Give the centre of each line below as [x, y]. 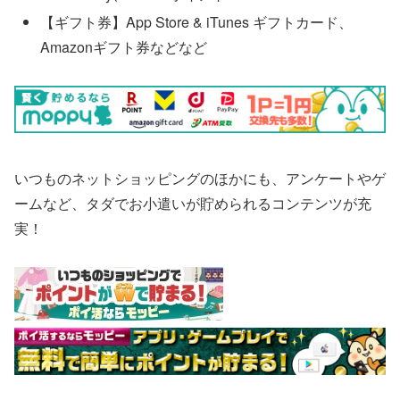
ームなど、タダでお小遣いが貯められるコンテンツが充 [193, 203]
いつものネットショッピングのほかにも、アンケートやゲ [200, 178]
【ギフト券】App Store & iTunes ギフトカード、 [197, 21]
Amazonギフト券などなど [124, 46]
